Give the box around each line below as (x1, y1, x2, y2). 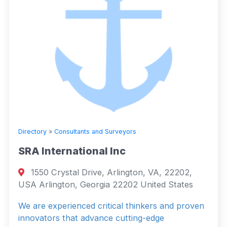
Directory (18, 127, 47, 135)
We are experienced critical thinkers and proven (18, 200, 204, 211)
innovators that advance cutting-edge (18, 212, 164, 223)
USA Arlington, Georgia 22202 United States (18, 179, 193, 190)
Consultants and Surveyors (54, 127, 136, 135)
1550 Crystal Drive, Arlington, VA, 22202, (28, 167, 193, 177)
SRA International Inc (18, 144, 126, 157)
